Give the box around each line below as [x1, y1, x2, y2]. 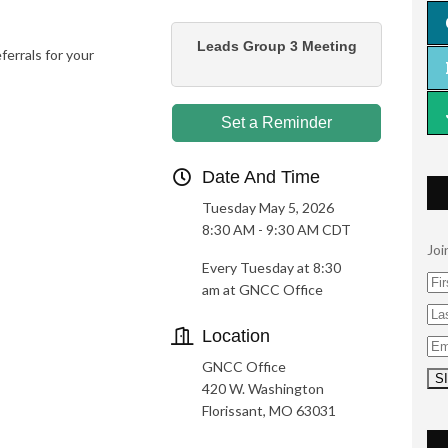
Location [202, 326, 271, 346]
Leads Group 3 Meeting [196, 38, 357, 54]
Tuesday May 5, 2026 [202, 199, 335, 216]
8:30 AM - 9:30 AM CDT [202, 221, 352, 238]
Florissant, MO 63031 [202, 402, 337, 419]
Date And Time [202, 167, 321, 187]
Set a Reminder [221, 114, 333, 131]
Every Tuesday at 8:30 [202, 259, 342, 276]
